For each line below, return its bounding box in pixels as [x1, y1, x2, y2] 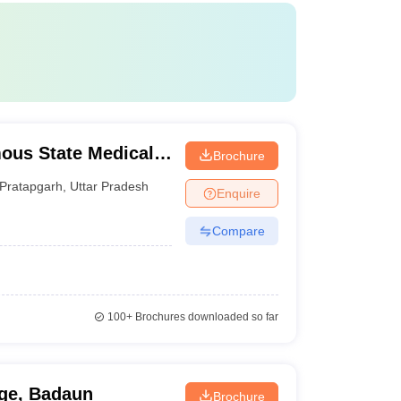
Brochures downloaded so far [132, 311, 278, 323]
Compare [211, 223, 265, 238]
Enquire [216, 185, 260, 200]
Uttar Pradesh [70, 178, 149, 193]
